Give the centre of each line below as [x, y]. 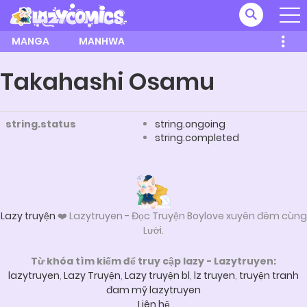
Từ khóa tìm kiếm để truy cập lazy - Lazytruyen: [153, 261]
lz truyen [214, 276]
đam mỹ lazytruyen [153, 290]
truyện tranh [269, 276]
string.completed [197, 138]
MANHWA [102, 41]
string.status [41, 124]
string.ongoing [190, 124]
